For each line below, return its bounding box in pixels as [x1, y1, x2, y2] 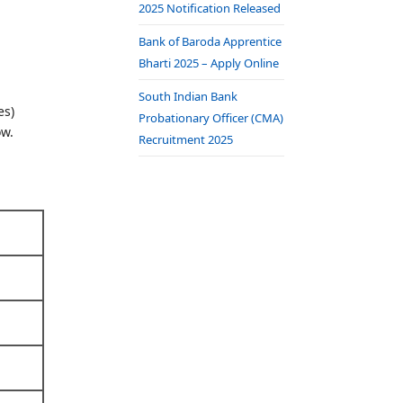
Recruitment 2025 [139, 131, 233, 148]
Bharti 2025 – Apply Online [139, 55, 279, 71]
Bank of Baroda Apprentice [139, 33, 282, 49]
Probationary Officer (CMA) [139, 110, 283, 126]
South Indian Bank [139, 88, 237, 104]
